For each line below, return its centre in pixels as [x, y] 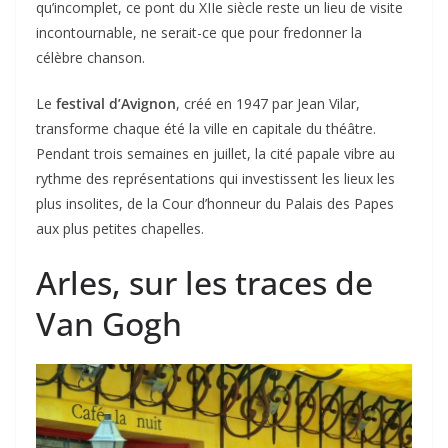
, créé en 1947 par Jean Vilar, [268, 103]
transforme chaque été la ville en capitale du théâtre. [206, 128]
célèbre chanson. [90, 57]
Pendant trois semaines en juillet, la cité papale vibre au [215, 153]
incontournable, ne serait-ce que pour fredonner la [199, 32]
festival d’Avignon [116, 103]
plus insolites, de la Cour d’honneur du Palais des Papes [215, 203]
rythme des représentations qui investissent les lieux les [215, 178]
